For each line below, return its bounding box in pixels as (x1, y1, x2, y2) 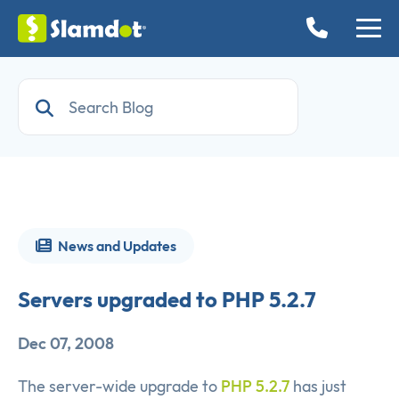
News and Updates (55, 237, 176, 256)
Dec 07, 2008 (18, 333, 114, 354)
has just (289, 376, 346, 397)
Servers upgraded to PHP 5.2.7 (18, 286, 316, 313)
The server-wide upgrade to (18, 376, 221, 397)
